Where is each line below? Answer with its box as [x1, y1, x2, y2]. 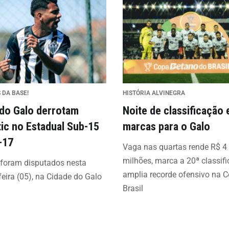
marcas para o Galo [122, 120, 210, 133]
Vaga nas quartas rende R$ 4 [122, 142, 227, 152]
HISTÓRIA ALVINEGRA [122, 89, 185, 97]
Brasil [122, 184, 143, 193]
